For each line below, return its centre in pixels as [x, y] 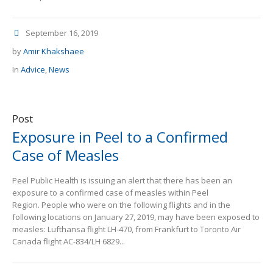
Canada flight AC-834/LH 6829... [69, 242]
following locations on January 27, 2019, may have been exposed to [136, 217]
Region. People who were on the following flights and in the [121, 205]
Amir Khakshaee [54, 51]
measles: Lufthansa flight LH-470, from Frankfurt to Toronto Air [126, 229]
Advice [33, 70]
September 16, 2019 [62, 33]
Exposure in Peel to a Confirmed [120, 137]
